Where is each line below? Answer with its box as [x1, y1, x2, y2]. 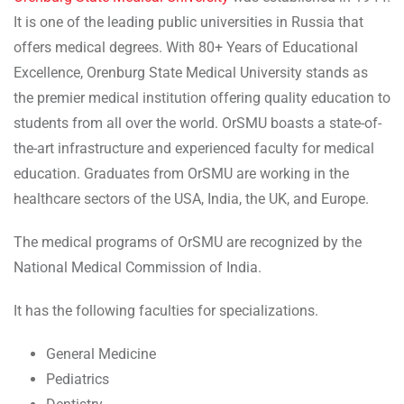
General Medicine [46, 344, 156, 363]
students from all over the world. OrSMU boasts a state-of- [14, 114, 381, 132]
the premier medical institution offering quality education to [14, 88, 390, 106]
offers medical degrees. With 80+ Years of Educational [14, 38, 358, 56]
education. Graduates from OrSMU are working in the [14, 164, 349, 182]
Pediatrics [46, 370, 109, 388]
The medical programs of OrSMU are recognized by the [14, 233, 362, 251]
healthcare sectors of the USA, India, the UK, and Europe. [14, 189, 369, 207]
